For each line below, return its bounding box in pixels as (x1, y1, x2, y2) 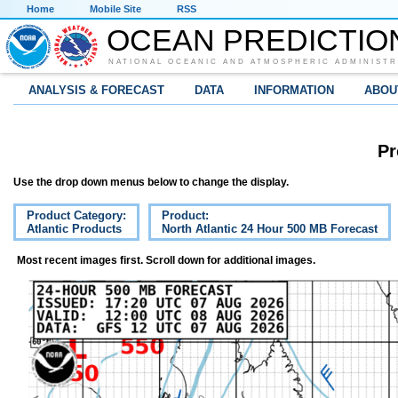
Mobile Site (90, 4, 141, 14)
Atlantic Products (27, 222, 122, 236)
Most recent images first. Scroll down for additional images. (17, 254, 315, 267)
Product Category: (27, 209, 126, 223)
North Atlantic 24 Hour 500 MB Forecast (162, 222, 378, 236)
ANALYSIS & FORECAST (28, 84, 164, 97)
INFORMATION (254, 84, 334, 97)
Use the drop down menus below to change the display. (13, 176, 289, 189)
